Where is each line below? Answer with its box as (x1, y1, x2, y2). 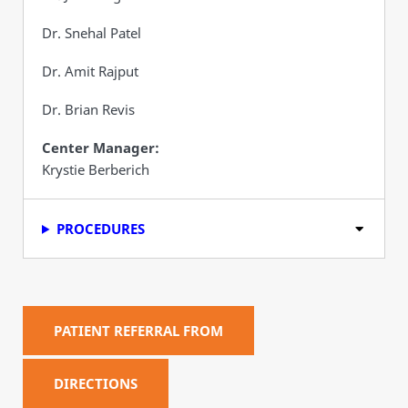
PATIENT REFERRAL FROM (53, 321, 223, 340)
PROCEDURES (56, 219, 145, 238)
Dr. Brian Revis (42, 99, 135, 118)
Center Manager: (42, 138, 159, 157)
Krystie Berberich (42, 159, 149, 178)
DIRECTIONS (53, 373, 138, 393)
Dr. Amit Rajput (42, 61, 138, 80)
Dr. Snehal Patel (42, 23, 141, 42)
